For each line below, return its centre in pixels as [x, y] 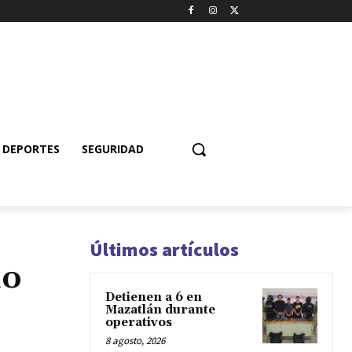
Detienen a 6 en [154, 297]
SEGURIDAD [113, 148]
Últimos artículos [164, 249]
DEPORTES [31, 148]
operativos [139, 322]
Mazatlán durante [160, 310]
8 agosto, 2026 [135, 340]
